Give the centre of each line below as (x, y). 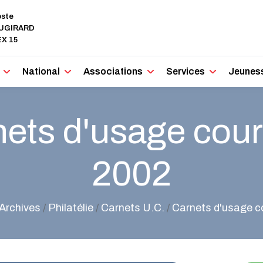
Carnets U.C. (132, 208)
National (41, 71)
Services (186, 71)
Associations (113, 71)
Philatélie (70, 208)
